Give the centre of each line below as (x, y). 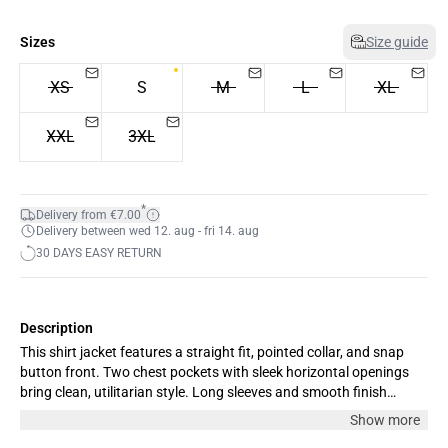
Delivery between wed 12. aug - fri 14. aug (147, 230)
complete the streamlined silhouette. (132, 411)
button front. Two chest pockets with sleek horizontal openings (214, 371)
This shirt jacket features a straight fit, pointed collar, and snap (212, 351)
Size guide (397, 41)
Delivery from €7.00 (88, 214)
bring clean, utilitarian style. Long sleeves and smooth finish (203, 391)
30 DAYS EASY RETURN (99, 252)
